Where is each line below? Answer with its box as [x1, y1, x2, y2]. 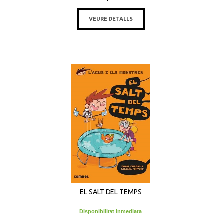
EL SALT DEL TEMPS [79, 188, 142, 196]
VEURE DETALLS [88, 16, 133, 22]
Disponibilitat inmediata [79, 208, 142, 214]
